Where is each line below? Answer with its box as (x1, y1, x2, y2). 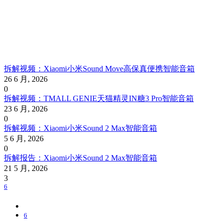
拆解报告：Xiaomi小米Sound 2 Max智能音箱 (4, 153, 157, 162)
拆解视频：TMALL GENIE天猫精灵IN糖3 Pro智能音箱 (4, 94, 194, 103)
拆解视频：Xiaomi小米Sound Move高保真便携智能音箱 (4, 64, 195, 73)
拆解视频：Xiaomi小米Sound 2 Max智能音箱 (4, 123, 157, 132)
